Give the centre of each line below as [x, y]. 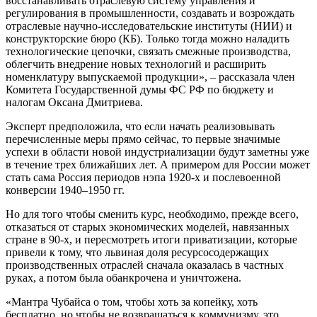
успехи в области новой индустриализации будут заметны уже [157, 151]
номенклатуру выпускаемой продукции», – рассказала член [150, 76]
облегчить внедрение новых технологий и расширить [136, 64]
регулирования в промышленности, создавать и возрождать [150, 13]
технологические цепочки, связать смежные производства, [148, 51]
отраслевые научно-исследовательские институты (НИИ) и [149, 25]
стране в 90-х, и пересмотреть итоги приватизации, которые [151, 239]
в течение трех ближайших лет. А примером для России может [158, 164]
